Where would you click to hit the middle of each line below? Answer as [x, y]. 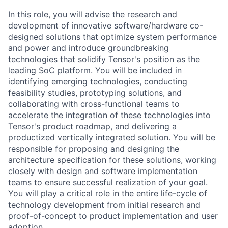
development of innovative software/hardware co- [106, 25]
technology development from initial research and [104, 204]
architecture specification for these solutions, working [112, 160]
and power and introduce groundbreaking [89, 48]
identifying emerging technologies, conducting [98, 81]
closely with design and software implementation [103, 171]
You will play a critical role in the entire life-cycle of [108, 193]
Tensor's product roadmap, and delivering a [92, 126]
